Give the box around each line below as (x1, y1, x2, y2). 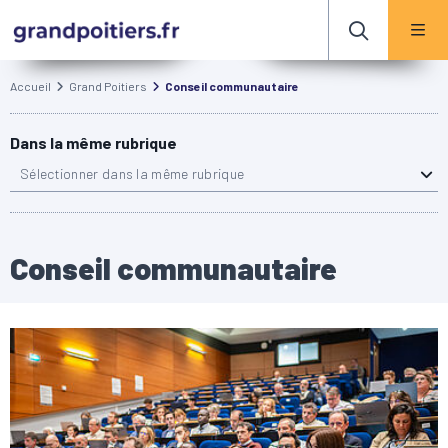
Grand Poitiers (69, 79, 147, 93)
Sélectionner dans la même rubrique (20, 165, 245, 182)
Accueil (10, 79, 51, 93)
